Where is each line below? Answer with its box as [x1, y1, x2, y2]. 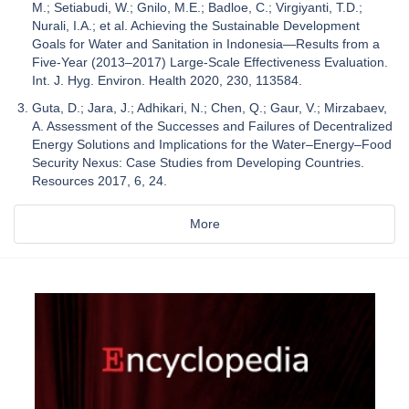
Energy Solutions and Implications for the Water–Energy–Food [32, 137, 392, 152]
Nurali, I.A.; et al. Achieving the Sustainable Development [32, 18, 360, 34]
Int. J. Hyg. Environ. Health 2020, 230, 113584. [32, 73, 302, 89]
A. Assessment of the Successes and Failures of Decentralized [32, 119, 393, 134]
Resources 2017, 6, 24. [32, 173, 167, 189]
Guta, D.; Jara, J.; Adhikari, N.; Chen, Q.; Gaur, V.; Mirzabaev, [32, 100, 387, 116]
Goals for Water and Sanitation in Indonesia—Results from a [32, 37, 380, 52]
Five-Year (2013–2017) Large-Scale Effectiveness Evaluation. [32, 55, 388, 70]
